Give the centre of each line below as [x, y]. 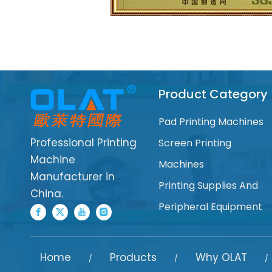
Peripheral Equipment [210, 206]
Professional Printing [83, 142]
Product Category [213, 94]
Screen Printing [195, 143]
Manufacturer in [73, 176]
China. [47, 193]
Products [133, 258]
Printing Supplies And [208, 185]
